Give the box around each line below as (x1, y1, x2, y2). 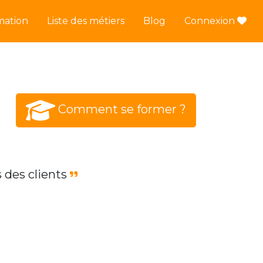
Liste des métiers (47, 15, 124, 26)
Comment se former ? (58, 102, 186, 117)
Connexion (184, 15, 237, 26)
